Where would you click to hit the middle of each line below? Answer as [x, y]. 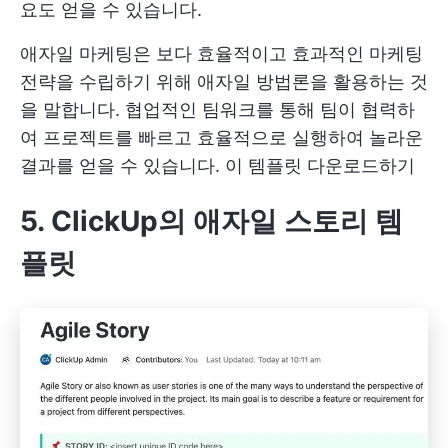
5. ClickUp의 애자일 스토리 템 [211, 221]
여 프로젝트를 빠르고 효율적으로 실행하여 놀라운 [221, 138]
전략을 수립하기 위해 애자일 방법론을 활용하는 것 [224, 82]
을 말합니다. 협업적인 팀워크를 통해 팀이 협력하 [217, 110]
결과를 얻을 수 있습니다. [122, 166]
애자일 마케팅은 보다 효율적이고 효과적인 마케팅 [221, 54]
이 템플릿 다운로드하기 [320, 166]
